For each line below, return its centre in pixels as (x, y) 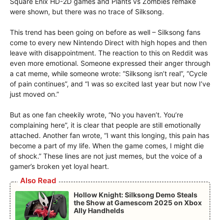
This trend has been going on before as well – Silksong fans (105, 32)
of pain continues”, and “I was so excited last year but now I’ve (110, 83)
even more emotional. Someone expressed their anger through (110, 63)
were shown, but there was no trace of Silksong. (87, 11)
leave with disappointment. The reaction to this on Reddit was (109, 53)
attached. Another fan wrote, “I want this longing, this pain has (110, 135)
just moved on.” (34, 94)
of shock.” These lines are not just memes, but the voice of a (106, 156)
